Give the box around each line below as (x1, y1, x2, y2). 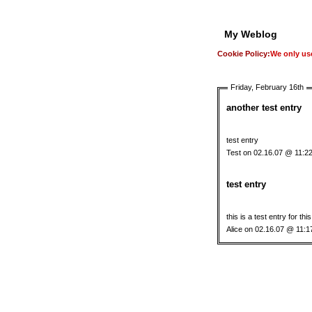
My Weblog (224, 29, 277, 40)
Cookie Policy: (217, 49, 270, 58)
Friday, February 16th (231, 83, 304, 91)
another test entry (226, 102, 302, 113)
